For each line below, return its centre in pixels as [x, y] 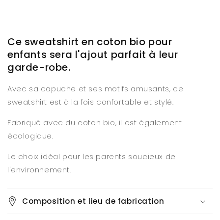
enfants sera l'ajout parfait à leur [93, 55]
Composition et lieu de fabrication [93, 201]
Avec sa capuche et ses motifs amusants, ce [96, 88]
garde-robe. [39, 68]
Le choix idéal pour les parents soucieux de [92, 156]
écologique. [32, 136]
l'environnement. [39, 169]
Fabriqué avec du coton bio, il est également [95, 122]
